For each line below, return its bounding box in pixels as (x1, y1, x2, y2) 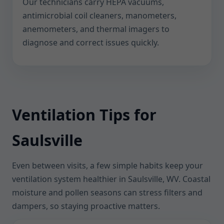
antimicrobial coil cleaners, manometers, (22, 10, 176, 21)
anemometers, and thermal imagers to (22, 23, 169, 34)
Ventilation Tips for (12, 104, 156, 125)
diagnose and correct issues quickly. (22, 37, 159, 48)
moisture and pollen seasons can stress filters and (12, 187, 202, 198)
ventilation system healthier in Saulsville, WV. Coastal (12, 173, 210, 184)
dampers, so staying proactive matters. (12, 200, 160, 211)
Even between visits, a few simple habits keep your (12, 160, 203, 171)
